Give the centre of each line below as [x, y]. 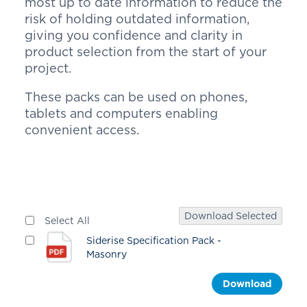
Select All [67, 220]
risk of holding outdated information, [137, 19]
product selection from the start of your [145, 52]
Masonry [107, 254]
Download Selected [231, 216]
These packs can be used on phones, [136, 97]
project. [49, 68]
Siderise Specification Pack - [154, 240]
